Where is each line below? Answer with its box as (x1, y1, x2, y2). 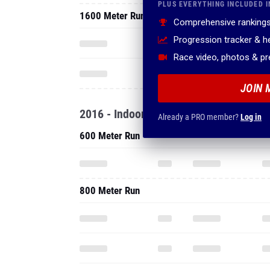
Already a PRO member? (158, 112, 240, 122)
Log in (240, 112, 262, 122)
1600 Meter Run (80, 10, 145, 22)
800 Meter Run (80, 184, 140, 196)
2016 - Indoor (80, 107, 145, 121)
